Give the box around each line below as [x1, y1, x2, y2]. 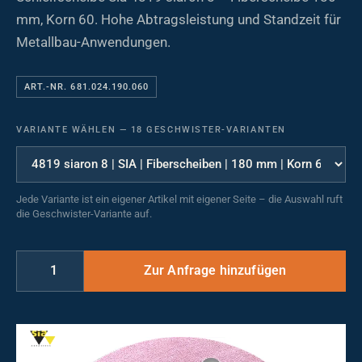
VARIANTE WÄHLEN [16, 124, 120, 135]
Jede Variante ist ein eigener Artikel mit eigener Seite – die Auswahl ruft [16, 193, 343, 205]
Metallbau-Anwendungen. [16, 34, 170, 50]
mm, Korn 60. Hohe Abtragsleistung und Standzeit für [16, 11, 341, 27]
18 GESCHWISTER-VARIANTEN [127, 124, 286, 135]
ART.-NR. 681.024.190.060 [24, 82, 149, 92]
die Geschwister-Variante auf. [16, 208, 152, 220]
